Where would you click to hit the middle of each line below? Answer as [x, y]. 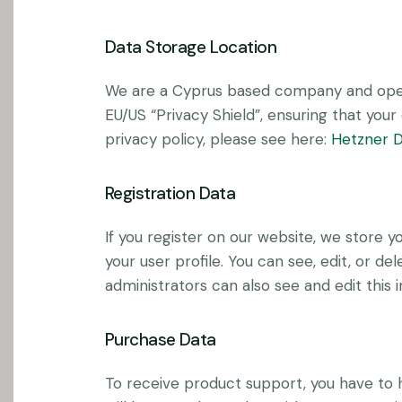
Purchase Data [161, 340]
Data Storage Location [191, 47]
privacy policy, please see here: [218, 139]
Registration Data [170, 193]
